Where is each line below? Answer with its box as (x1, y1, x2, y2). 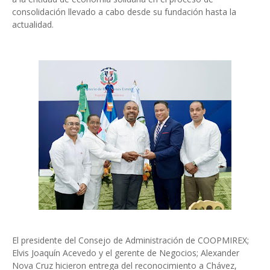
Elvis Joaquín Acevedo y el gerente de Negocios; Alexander (12, 247, 239, 259)
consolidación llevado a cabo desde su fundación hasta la (12, 6, 236, 17)
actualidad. (12, 19, 54, 30)
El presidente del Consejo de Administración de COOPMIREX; (12, 234, 249, 246)
